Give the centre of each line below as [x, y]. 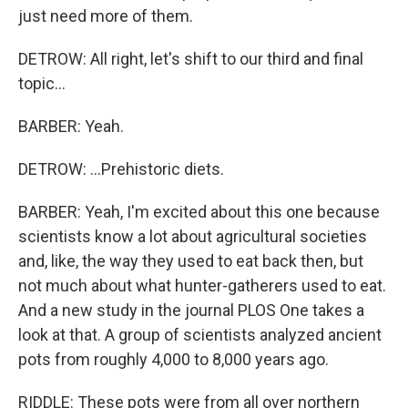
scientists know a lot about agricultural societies [193, 236]
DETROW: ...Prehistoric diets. [121, 169]
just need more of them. [106, 16]
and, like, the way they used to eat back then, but [191, 261]
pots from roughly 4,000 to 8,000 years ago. [173, 359]
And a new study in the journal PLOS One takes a [191, 310]
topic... [42, 83]
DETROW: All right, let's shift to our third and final [191, 59]
